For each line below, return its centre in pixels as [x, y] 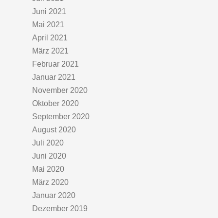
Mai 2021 [48, 25]
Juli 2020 [48, 143]
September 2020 [61, 117]
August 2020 [54, 130]
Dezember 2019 [60, 209]
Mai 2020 [48, 169]
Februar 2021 [55, 64]
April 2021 [50, 38]
